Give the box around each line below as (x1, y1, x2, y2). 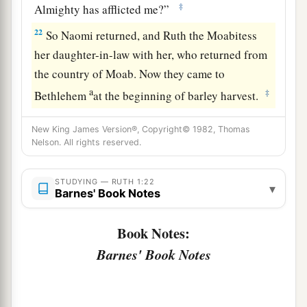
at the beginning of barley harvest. (93, 87, 263, 103)
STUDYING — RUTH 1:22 (55, 177, 155, 187)
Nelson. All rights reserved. (32, 137, 141, 148)
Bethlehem (34, 87, 90, 103)
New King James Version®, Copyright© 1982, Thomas (32, 124, 250, 135)
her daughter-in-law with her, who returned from (34, 46, 268, 62)
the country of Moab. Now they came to (34, 65, 225, 82)
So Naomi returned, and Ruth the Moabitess (43, 27, 258, 43)
